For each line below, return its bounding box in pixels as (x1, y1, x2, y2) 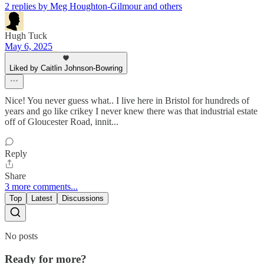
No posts (5, 230, 38, 241)
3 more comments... (5, 181, 78, 192)
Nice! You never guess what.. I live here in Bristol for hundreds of (5, 95, 249, 105)
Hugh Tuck (5, 30, 47, 41)
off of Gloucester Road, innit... (5, 116, 118, 127)
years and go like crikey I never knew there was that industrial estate (5, 105, 258, 116)
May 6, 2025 (5, 41, 52, 51)
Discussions (62, 193, 104, 203)
